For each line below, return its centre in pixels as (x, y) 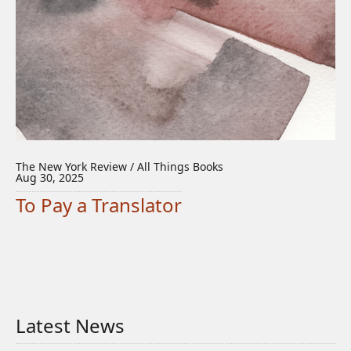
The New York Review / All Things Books (119, 166)
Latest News (70, 326)
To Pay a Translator (99, 205)
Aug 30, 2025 (50, 177)
